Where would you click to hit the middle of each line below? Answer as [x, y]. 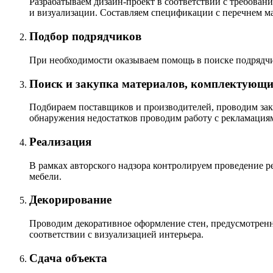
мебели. [45, 176]
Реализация [60, 142]
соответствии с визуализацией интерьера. [116, 235]
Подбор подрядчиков [85, 37]
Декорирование [70, 200]
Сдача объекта [68, 258]
